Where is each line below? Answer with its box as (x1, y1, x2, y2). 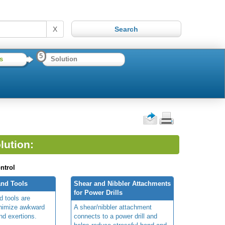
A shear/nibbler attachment (74, 203, 152, 211)
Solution (51, 55, 78, 63)
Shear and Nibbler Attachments (74, 180, 171, 188)
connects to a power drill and (74, 212, 157, 220)
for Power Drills (74, 189, 123, 197)
